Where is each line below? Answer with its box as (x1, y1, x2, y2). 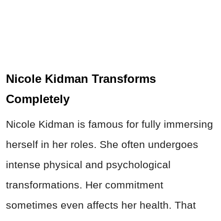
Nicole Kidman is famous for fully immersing (6, 118, 213, 130)
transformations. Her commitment (6, 179, 163, 191)
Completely (6, 92, 70, 106)
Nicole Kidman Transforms (6, 72, 156, 86)
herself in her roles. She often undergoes (6, 139, 198, 150)
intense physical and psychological (6, 159, 171, 171)
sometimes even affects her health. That (6, 199, 196, 211)
